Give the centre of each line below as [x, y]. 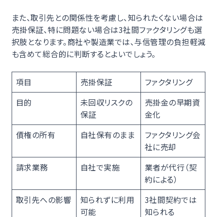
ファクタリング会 [173, 135]
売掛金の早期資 [173, 102]
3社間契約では [171, 200]
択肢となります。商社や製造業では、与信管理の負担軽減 [109, 42]
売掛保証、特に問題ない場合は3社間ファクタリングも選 [107, 30]
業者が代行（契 [171, 167]
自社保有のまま [108, 135]
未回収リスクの [107, 102]
